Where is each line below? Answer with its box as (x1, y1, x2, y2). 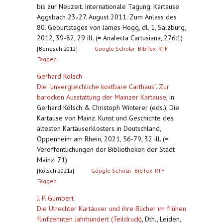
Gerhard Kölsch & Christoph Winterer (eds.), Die (37, 103, 179, 112)
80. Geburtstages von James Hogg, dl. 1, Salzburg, (37, 23, 186, 32)
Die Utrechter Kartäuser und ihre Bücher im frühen (37, 204, 186, 213)
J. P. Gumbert (37, 194, 74, 203)
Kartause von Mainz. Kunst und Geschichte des (37, 113, 174, 122)
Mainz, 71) (37, 155, 67, 164)
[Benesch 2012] (37, 45, 78, 52)
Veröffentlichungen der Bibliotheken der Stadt (37, 145, 175, 154)
